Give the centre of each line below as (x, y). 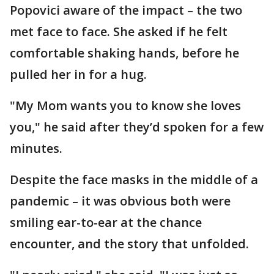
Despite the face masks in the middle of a (134, 180)
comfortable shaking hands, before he (124, 53)
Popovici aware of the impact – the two (126, 10)
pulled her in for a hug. (78, 75)
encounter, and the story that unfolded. (129, 244)
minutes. (36, 149)
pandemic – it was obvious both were (120, 201)
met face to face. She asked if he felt (119, 32)
